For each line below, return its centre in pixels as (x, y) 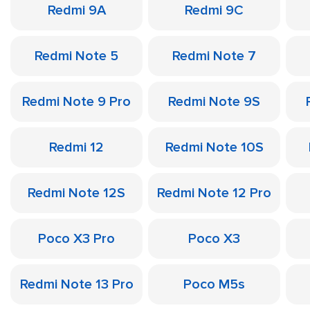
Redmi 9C (214, 10)
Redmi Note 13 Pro (76, 284)
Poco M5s (214, 284)
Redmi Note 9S (214, 102)
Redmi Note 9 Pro (76, 102)
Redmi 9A (76, 10)
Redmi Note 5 (76, 56)
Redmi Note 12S (76, 193)
